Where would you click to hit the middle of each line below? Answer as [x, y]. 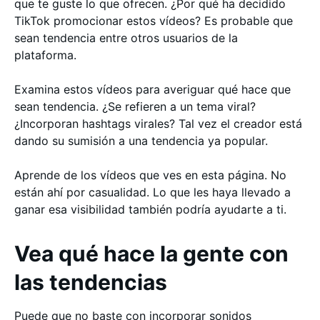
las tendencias [93, 282]
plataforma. [47, 55]
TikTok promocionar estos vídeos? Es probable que [154, 21]
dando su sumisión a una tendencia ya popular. [141, 141]
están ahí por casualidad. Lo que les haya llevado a [152, 192]
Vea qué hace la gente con [151, 254]
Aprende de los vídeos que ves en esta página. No [150, 175]
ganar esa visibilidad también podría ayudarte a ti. [150, 209]
